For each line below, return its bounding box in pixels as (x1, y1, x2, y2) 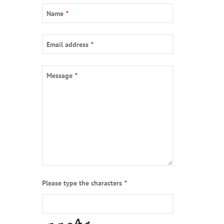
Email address (46, 40, 88, 49)
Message (46, 71, 72, 80)
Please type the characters (41, 178, 122, 187)
